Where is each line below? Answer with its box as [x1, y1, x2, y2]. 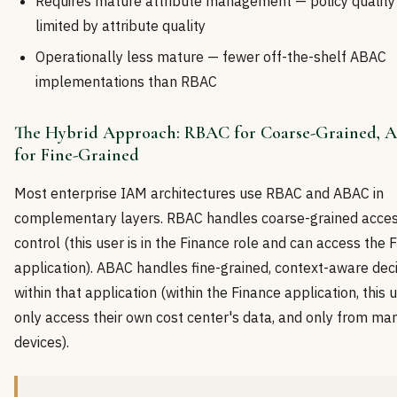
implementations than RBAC [35, 72, 217, 90]
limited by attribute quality [35, 17, 206, 35]
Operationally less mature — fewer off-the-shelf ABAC [35, 47, 386, 66]
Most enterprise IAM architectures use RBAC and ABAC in [14, 183, 384, 202]
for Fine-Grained [14, 144, 139, 166]
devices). [14, 332, 69, 351]
